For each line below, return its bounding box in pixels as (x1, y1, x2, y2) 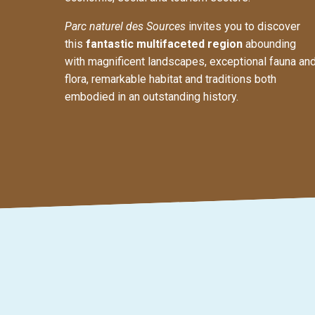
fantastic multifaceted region (86, 37, 243, 51)
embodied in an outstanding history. (65, 90, 238, 104)
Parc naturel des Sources (65, 20, 188, 34)
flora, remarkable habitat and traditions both (65, 72, 276, 86)
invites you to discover (188, 20, 300, 34)
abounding (243, 37, 296, 51)
